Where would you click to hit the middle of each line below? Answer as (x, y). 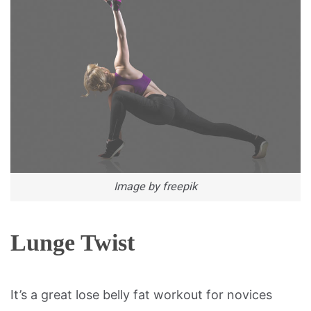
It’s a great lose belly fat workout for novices (141, 294)
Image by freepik (155, 187)
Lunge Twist (73, 242)
